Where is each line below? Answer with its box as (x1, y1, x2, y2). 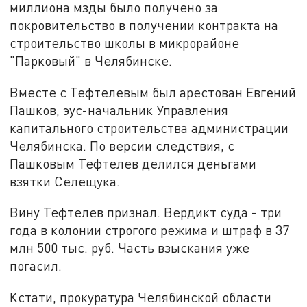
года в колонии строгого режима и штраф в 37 (10, 222, 290, 238)
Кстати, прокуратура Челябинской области (10, 289, 272, 306)
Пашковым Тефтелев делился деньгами (10, 155, 257, 171)
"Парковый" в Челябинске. (10, 53, 173, 69)
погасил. (10, 258, 62, 274)
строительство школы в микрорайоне (10, 35, 240, 51)
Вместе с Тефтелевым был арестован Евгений (10, 84, 297, 100)
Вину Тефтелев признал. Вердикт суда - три (10, 204, 282, 221)
